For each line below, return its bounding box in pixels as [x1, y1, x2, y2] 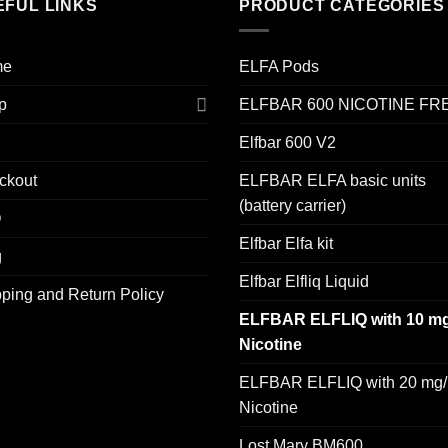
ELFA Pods [239, 57, 319, 75]
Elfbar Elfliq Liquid [239, 272, 369, 290]
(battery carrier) [239, 196, 346, 214]
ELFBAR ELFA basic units [239, 171, 426, 189]
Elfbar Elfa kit [239, 234, 333, 252]
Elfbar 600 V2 [239, 133, 336, 151]
